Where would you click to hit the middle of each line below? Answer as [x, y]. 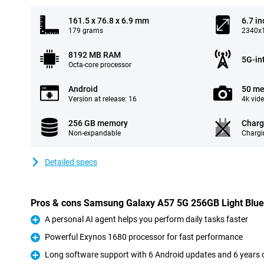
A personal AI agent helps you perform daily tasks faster [146, 219]
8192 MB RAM [95, 55]
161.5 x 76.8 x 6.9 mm [109, 21]
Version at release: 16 [103, 99]
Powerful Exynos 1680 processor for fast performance [144, 237]
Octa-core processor [100, 65]
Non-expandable [95, 133]
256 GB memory [98, 123]
